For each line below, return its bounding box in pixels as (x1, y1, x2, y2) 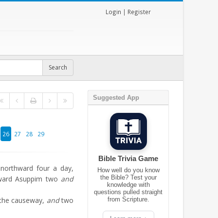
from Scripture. (107, 196, 149, 203)
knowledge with (107, 181, 150, 188)
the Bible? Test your (100, 174, 157, 181)
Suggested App (93, 94, 139, 101)
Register (127, 8, 151, 16)
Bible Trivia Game (98, 154, 158, 163)
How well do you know (97, 166, 160, 174)
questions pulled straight (94, 188, 163, 196)
